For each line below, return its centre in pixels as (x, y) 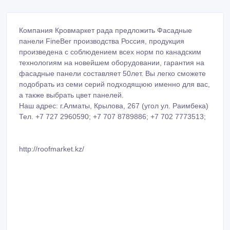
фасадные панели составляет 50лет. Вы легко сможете (112, 56)
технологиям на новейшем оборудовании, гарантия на (112, 45)
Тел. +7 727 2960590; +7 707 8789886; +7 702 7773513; (112, 99)
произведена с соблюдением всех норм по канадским (110, 35)
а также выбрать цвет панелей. (71, 78)
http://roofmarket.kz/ (52, 132)
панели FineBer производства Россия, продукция (102, 24)
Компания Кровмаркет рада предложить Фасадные (106, 13)
